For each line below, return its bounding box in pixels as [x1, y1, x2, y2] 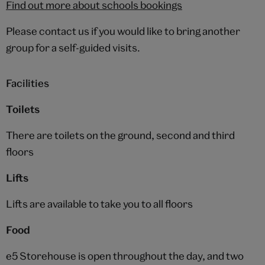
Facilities [6, 77, 49, 90]
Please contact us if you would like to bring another [6, 25, 240, 38]
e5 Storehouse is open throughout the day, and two [6, 250, 244, 263]
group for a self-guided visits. [6, 41, 140, 54]
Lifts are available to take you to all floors [6, 198, 193, 211]
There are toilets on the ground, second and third [6, 129, 235, 142]
